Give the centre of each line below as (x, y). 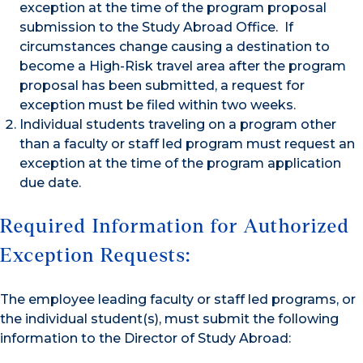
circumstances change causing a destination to (175, 46)
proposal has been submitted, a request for (162, 85)
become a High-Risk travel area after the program (183, 66)
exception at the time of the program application (180, 163)
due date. (50, 182)
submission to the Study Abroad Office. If (156, 27)
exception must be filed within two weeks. (158, 105)
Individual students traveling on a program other (178, 124)
